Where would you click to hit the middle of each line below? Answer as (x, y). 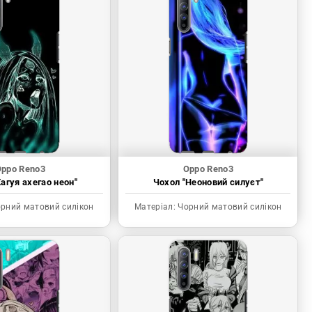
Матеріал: (155, 207)
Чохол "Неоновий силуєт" (208, 182)
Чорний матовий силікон (229, 207)
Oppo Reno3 (208, 169)
